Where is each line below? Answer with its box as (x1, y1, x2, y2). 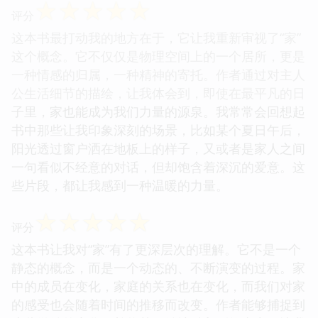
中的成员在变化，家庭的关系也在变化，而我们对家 (11, 277, 305, 295)
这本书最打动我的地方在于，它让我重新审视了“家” (11, 28, 301, 46)
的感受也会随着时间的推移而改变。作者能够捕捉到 (11, 295, 305, 313)
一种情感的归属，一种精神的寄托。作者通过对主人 (11, 65, 305, 83)
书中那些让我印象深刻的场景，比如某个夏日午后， (11, 121, 305, 138)
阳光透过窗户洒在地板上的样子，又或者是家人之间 (11, 139, 305, 157)
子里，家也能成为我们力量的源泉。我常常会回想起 (11, 102, 305, 120)
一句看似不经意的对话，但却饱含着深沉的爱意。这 (11, 158, 305, 175)
